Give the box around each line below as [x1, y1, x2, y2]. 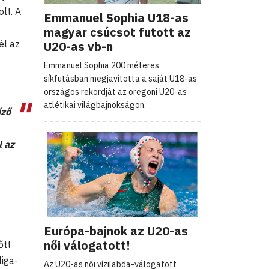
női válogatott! [44, 237, 130, 253]
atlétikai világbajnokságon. [44, 99, 146, 110]
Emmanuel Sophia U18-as [44, 9, 189, 26]
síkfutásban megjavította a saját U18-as [44, 73, 197, 84]
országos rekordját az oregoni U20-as [44, 86, 187, 97]
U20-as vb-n [44, 38, 113, 55]
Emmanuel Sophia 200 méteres [44, 59, 159, 71]
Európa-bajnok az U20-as [44, 222, 188, 239]
